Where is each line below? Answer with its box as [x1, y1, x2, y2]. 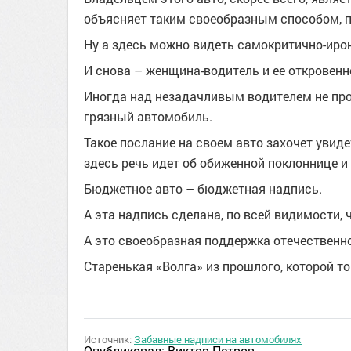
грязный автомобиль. [84, 108, 212, 125]
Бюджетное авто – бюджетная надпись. [84, 180, 322, 197]
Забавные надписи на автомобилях [134, 332, 302, 346]
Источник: [84, 332, 134, 346]
